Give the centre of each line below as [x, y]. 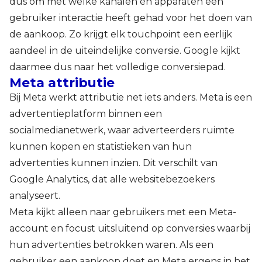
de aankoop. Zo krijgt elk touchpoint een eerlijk [121, 34]
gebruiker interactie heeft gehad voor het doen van [131, 18]
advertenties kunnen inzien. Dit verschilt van [113, 163]
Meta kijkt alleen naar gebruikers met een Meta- [123, 212]
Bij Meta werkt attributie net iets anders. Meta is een [131, 97]
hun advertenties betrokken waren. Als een [111, 244]
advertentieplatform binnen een [86, 113]
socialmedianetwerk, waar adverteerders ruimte [122, 130]
